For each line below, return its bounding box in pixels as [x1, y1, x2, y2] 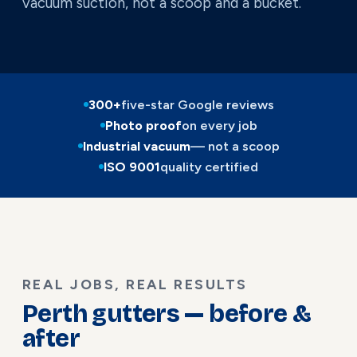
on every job [181, 117, 257, 134]
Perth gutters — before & [22, 299, 312, 328]
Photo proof [104, 117, 182, 134]
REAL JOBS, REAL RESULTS [22, 275, 248, 292]
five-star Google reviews [120, 96, 274, 113]
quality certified [160, 159, 258, 175]
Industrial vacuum [82, 138, 190, 155]
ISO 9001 [104, 159, 160, 175]
